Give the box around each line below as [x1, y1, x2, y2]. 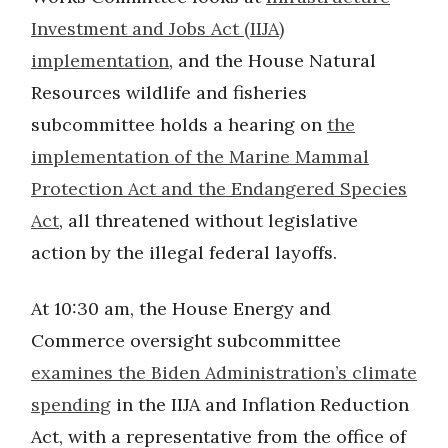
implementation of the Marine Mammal [31, 144, 369, 168]
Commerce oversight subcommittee [31, 328, 341, 352]
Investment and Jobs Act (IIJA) [31, 16, 284, 40]
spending [31, 392, 111, 416]
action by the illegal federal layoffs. [31, 240, 337, 264]
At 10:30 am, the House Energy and [31, 296, 331, 320]
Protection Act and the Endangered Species [31, 176, 407, 200]
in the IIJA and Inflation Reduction [111, 392, 409, 416]
